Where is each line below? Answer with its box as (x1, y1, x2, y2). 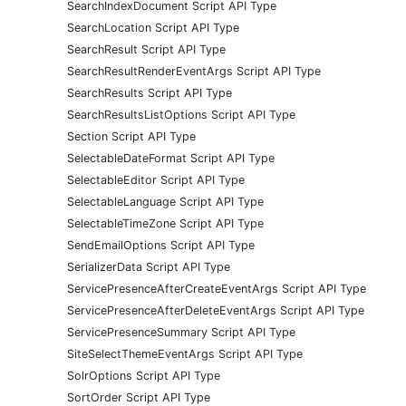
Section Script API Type (67, 129, 196, 143)
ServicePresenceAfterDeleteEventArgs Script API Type (67, 303, 364, 317)
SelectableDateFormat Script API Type (67, 150, 275, 165)
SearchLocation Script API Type (67, 20, 239, 34)
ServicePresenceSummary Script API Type (67, 324, 295, 339)
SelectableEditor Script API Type (67, 172, 245, 187)
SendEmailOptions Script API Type (67, 237, 255, 252)
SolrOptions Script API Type (67, 368, 220, 382)
